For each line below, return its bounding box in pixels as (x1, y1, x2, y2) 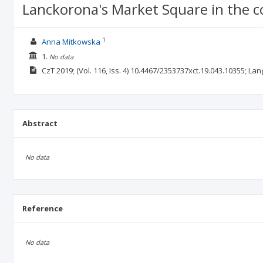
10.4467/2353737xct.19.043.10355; (130, 65, 248, 76)
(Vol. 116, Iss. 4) (76, 65, 129, 76)
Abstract (22, 118, 58, 129)
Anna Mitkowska (41, 36, 100, 47)
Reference (22, 203, 63, 214)
